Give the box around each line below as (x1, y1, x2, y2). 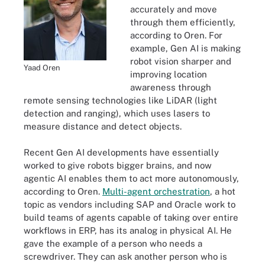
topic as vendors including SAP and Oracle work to (24, 199, 235, 209)
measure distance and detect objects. (24, 121, 182, 131)
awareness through (130, 82, 211, 92)
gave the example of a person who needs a (24, 238, 202, 248)
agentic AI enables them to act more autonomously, (24, 173, 239, 183)
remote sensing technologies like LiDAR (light (24, 95, 217, 105)
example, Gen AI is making (130, 43, 241, 53)
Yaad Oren (24, 63, 60, 72)
